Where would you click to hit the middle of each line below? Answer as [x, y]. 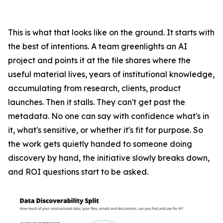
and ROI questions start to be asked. [78, 172]
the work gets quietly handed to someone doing [100, 144]
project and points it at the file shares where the [99, 60]
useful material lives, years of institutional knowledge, [111, 74]
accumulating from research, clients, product [94, 88]
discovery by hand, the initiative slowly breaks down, [109, 158]
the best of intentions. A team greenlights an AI [98, 46]
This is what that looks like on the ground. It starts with [111, 32]
